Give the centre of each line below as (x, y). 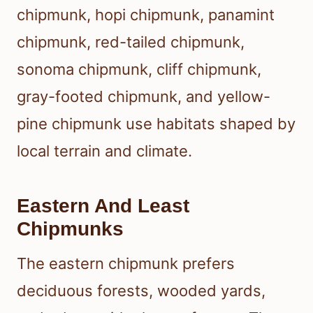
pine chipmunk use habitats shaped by (156, 124)
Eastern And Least (103, 206)
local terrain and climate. (104, 151)
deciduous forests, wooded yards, (141, 291)
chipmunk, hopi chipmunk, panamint (146, 15)
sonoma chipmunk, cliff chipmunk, (139, 70)
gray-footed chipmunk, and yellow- (144, 97)
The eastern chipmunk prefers (126, 264)
